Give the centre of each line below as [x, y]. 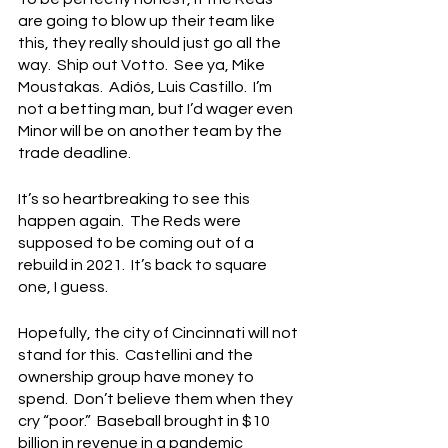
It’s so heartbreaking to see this [135, 199]
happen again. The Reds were [131, 221]
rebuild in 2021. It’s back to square [144, 265]
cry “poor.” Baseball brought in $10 [145, 421]
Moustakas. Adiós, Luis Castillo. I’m [146, 87]
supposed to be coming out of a [137, 243]
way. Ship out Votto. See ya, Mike [143, 65]
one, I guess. [63, 287]
